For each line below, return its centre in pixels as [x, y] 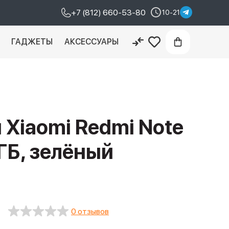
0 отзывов [90, 211]
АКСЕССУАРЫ [91, 42]
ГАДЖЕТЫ [32, 42]
